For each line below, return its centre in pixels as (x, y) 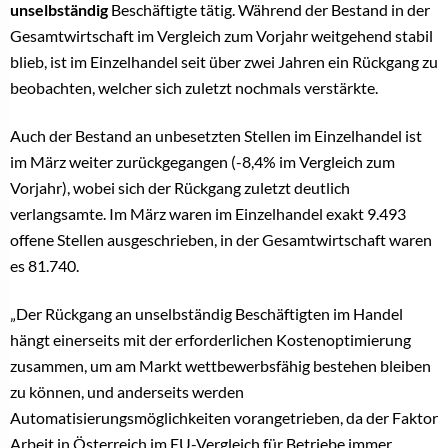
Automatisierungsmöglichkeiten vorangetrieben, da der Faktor (224, 417)
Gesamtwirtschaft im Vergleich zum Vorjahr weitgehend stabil (221, 35)
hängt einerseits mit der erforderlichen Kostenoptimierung (210, 339)
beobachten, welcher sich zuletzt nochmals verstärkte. (194, 87)
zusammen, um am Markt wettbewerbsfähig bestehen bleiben (220, 365)
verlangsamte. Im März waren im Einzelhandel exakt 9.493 (208, 213)
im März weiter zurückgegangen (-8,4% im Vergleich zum (202, 161)
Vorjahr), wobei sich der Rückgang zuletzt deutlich (180, 187)
